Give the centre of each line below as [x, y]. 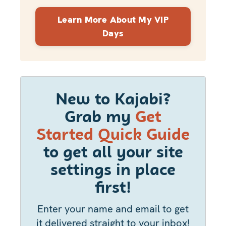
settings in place [113, 171]
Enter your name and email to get [113, 209]
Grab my [100, 118]
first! [113, 188]
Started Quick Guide [113, 135]
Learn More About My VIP [113, 20]
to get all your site [113, 153]
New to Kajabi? [113, 100]
